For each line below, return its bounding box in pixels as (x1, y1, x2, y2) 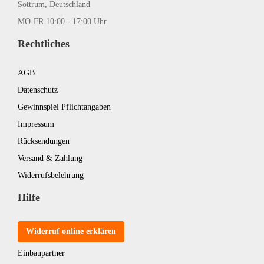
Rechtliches (18, 37, 70, 49)
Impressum (18, 119, 54, 128)
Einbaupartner (18, 248, 65, 258)
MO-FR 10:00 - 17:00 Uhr (18, 16, 107, 26)
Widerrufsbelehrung (18, 170, 84, 180)
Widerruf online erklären (26, 226, 116, 236)
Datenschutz (18, 85, 58, 94)
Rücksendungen (18, 136, 70, 146)
